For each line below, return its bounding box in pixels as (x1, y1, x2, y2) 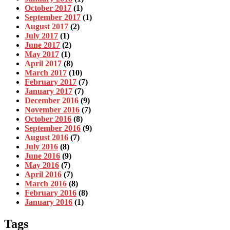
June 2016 (25, 151, 60, 160)
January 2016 (25, 197, 72, 206)
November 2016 (25, 105, 80, 114)
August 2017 (25, 22, 68, 31)
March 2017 (25, 68, 67, 77)
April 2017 (25, 59, 62, 68)
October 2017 (25, 3, 71, 12)
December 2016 (25, 95, 79, 105)
